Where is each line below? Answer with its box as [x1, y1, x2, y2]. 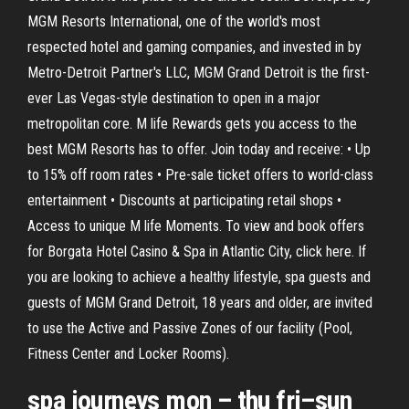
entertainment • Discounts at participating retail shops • [27, 192, 341, 209]
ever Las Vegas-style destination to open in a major [27, 89, 320, 107]
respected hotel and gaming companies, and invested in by [27, 38, 362, 56]
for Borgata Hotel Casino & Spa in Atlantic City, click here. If [27, 243, 366, 260]
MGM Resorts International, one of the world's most [27, 13, 320, 30]
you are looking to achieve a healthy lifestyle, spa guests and [27, 268, 371, 286]
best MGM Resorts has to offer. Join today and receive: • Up [27, 141, 371, 158]
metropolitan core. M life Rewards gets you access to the [27, 115, 357, 132]
